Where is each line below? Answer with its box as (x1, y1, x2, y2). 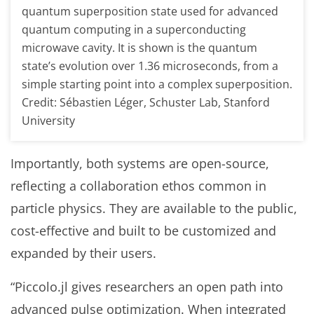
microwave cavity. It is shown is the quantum (22, 39, 257, 55)
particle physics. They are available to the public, (11, 199, 297, 217)
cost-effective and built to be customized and (11, 221, 276, 239)
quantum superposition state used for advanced (22, 3, 278, 19)
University (22, 112, 75, 128)
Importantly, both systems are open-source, (11, 154, 269, 172)
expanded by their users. (11, 244, 156, 261)
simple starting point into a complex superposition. (22, 76, 292, 92)
